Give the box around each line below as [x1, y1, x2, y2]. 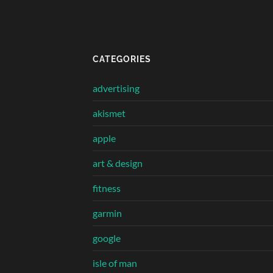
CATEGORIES [93, 54, 151, 65]
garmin [93, 207, 122, 219]
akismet [93, 107, 126, 119]
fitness [93, 182, 121, 194]
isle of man [93, 257, 137, 269]
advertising [93, 82, 140, 94]
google [93, 232, 121, 244]
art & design [93, 157, 143, 169]
